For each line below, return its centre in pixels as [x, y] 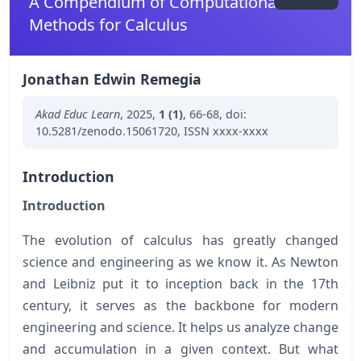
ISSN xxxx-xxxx [226, 131]
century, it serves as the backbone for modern [180, 305]
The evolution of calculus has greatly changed [180, 240]
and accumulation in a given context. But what [180, 349]
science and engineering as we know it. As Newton [180, 261]
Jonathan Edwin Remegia [112, 79]
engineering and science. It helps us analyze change [180, 327]
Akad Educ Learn [78, 114]
